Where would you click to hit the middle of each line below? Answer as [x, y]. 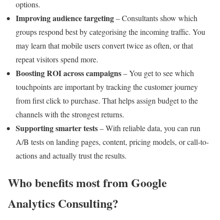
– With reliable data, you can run [149, 128]
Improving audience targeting [65, 18]
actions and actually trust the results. [71, 155]
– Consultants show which [156, 18]
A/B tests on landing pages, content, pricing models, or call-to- [112, 141]
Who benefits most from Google [87, 182]
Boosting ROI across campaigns [69, 73]
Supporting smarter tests [57, 128]
